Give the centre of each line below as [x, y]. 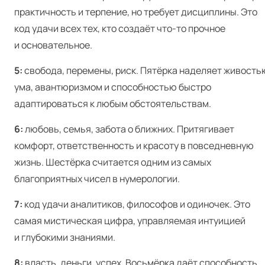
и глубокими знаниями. [65, 237]
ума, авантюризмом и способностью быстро [113, 87]
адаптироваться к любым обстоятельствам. [113, 103]
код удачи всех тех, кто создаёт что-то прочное [120, 28]
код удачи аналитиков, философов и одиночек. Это [136, 204]
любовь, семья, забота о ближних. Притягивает [129, 129]
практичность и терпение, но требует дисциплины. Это [136, 12]
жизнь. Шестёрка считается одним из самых [113, 162]
